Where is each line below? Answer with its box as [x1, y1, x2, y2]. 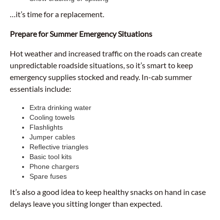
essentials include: [10, 84, 71, 93]
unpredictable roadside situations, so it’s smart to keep [10, 60, 193, 70]
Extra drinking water [29, 104, 91, 111]
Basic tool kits [29, 153, 72, 161]
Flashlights [29, 123, 71, 131]
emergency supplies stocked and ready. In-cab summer [10, 72, 192, 82]
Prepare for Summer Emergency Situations [10, 29, 152, 38]
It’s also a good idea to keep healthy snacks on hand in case [10, 187, 206, 196]
